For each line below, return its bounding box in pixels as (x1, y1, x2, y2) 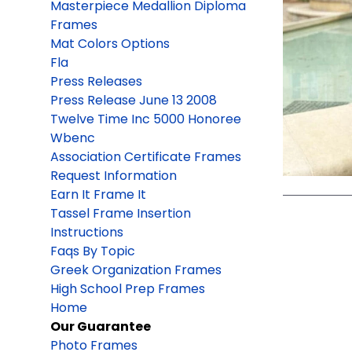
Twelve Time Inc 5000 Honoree (50, 109, 241, 128)
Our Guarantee (50, 317, 151, 335)
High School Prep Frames (50, 279, 205, 298)
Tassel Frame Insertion (50, 203, 191, 222)
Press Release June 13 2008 (50, 90, 217, 109)
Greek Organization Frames (50, 260, 222, 279)
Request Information (50, 166, 177, 185)
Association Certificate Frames (50, 147, 241, 166)
